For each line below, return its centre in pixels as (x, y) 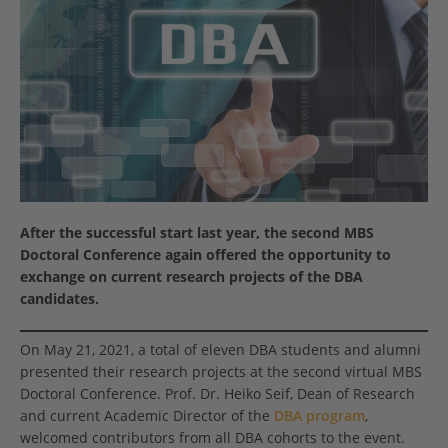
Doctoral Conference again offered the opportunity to (205, 255)
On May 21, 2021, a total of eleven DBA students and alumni (220, 350)
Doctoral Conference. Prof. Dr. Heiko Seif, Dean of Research (217, 394)
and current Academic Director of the (147, 416)
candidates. (59, 299)
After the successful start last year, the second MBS (197, 233)
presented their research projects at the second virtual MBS (221, 372)
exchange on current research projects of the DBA (191, 277)
